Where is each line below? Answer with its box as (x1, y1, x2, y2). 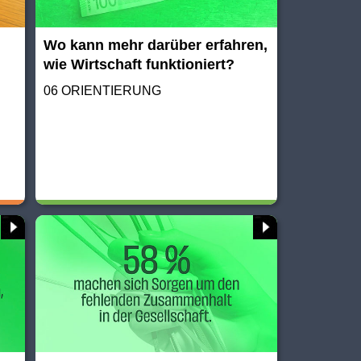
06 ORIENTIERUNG (44, 83, 162, 98)
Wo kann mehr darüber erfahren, (44, 36, 268, 53)
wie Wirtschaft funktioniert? (44, 56, 235, 73)
